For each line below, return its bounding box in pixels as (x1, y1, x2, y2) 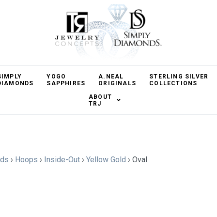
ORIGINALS (98, 80, 137, 87)
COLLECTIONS (149, 80, 198, 87)
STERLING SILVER (149, 73, 209, 80)
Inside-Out (44, 155, 80, 164)
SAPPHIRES (46, 80, 86, 87)
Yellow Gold (86, 155, 126, 164)
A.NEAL (98, 73, 124, 80)
